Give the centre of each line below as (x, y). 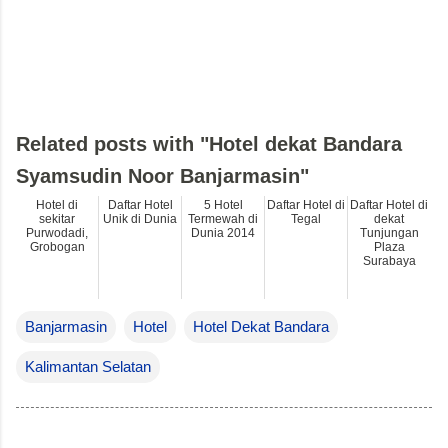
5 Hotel (223, 204)
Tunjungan (389, 232)
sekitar (57, 218)
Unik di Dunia (140, 218)
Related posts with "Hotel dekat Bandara (209, 143)
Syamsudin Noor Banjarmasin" (162, 175)
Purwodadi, (57, 232)
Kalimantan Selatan (88, 366)
